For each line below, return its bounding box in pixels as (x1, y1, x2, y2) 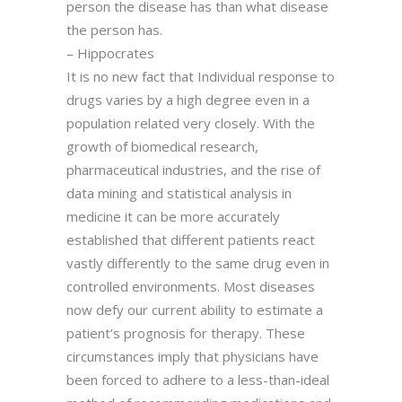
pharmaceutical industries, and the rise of (66, 160, 320, 179)
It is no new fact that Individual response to (66, 66, 335, 85)
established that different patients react (66, 230, 315, 249)
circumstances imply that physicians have (66, 346, 319, 365)
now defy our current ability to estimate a (66, 300, 323, 319)
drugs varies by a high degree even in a (66, 90, 310, 109)
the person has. (66, 20, 162, 39)
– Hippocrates (66, 43, 154, 62)
